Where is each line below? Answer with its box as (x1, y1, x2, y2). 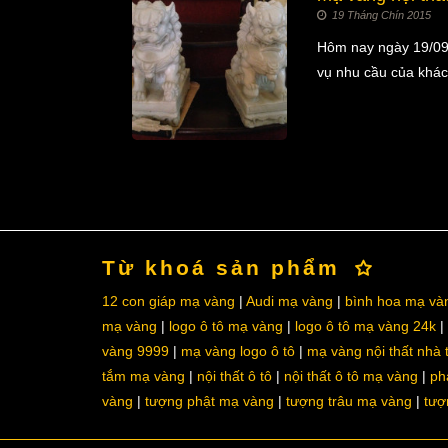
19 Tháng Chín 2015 (332, 9, 431, 21)
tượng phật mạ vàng (145, 393, 274, 409)
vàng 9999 (102, 343, 169, 359)
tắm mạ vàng (102, 368, 185, 384)
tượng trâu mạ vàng (286, 393, 412, 409)
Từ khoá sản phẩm (102, 256, 340, 279)
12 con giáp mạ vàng (102, 293, 235, 309)
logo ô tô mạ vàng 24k (295, 318, 436, 334)
